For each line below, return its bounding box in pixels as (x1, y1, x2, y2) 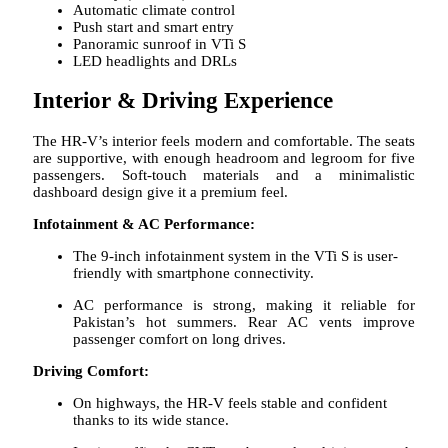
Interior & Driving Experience (33, 88, 333, 114)
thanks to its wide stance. (73, 412, 229, 429)
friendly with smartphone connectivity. (73, 265, 314, 282)
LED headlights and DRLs (73, 52, 237, 69)
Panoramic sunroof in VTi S (73, 35, 246, 52)
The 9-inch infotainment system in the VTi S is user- (73, 248, 398, 265)
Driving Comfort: (33, 363, 149, 380)
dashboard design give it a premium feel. (33, 184, 288, 201)
